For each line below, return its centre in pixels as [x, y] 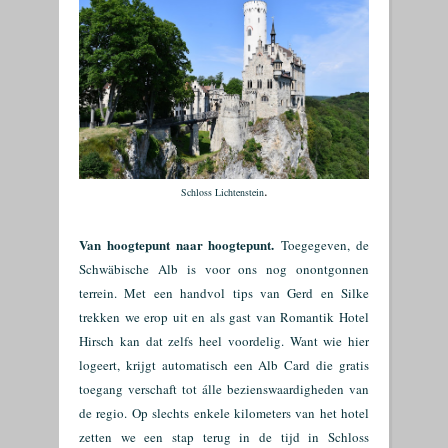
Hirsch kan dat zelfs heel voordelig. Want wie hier [224, 341]
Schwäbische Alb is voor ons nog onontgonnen [224, 269]
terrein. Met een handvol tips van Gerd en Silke [224, 293]
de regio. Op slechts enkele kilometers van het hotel [224, 413]
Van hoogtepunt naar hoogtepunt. [177, 244]
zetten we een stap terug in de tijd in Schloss [224, 437]
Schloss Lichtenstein [222, 192]
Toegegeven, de [322, 245]
